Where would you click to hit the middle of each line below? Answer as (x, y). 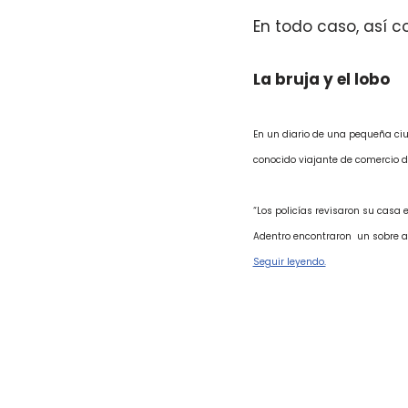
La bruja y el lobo (321, 79)
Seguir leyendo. (289, 261)
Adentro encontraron (302, 236)
